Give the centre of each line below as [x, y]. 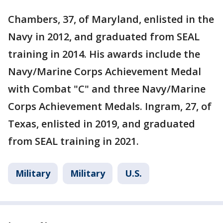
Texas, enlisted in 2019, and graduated [102, 124]
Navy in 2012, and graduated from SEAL [104, 37]
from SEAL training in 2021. [73, 141]
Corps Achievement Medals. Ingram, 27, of [110, 107]
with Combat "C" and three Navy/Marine [107, 89]
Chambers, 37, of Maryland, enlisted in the [111, 19]
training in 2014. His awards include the [104, 54]
